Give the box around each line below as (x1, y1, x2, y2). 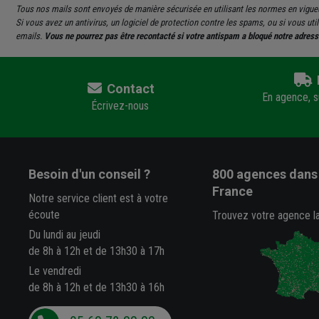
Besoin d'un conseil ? (28, 166, 151, 182)
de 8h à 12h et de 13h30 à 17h (28, 244, 165, 258)
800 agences (211, 166, 286, 182)
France (211, 183, 253, 199)
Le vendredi (28, 263, 82, 278)
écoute (28, 207, 61, 221)
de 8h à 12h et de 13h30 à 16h (28, 280, 165, 294)
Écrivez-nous (90, 98, 149, 113)
